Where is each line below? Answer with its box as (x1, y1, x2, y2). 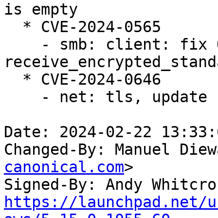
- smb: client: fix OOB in (4, 36, 41, 54)
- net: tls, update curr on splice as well (4, 88, 41, 106)
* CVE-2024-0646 (4, 71, 22, 89)
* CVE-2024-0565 (4, 18, 22, 36)
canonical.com (4, 158, 124, 176)
